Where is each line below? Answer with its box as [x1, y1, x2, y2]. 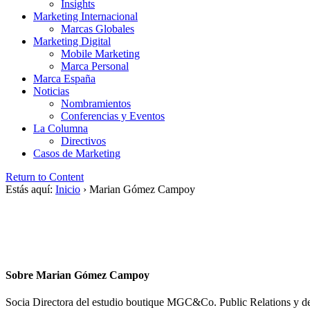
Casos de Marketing [33, 147, 120, 160]
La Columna [33, 122, 88, 135]
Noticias [33, 85, 69, 98]
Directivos [61, 135, 106, 147]
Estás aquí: [6, 183, 53, 196]
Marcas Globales [61, 23, 134, 35]
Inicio [55, 183, 80, 196]
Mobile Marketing [61, 48, 140, 60]
